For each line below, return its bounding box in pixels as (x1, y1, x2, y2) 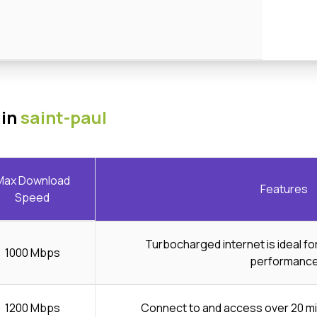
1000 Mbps (4, 244, 60, 260)
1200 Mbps (4, 299, 60, 316)
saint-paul (21, 105, 107, 129)
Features (260, 181, 308, 197)
